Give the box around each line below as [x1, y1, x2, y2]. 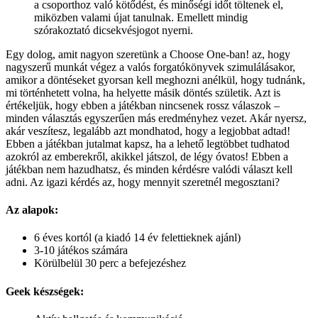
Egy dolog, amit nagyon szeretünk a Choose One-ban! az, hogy [6, 48, 290, 60]
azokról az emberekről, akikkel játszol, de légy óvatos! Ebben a [6, 150, 288, 163]
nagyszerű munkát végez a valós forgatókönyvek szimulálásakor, [6, 60, 295, 73]
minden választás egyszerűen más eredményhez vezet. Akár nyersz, [6, 111, 307, 124]
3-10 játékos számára [34, 244, 128, 257]
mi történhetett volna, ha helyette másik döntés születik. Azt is [6, 86, 280, 99]
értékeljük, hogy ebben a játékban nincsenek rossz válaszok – [6, 99, 280, 111]
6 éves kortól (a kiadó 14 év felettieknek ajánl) [34, 231, 241, 244]
